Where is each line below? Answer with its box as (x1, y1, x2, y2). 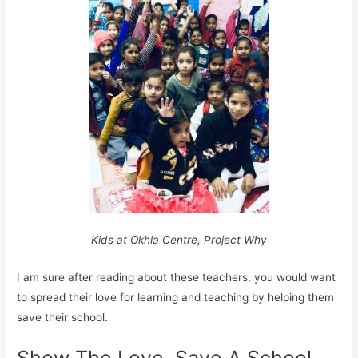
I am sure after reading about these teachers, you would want (17, 271, 336, 284)
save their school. (17, 311, 109, 324)
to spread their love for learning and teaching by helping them (17, 291, 335, 304)
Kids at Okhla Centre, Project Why (91, 233, 267, 247)
